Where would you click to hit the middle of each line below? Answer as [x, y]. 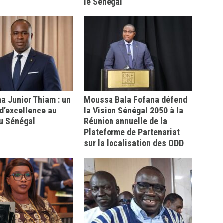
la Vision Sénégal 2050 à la [133, 110]
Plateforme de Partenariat [132, 132]
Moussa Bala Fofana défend [135, 99]
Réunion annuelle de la [125, 121]
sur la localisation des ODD [134, 143]
